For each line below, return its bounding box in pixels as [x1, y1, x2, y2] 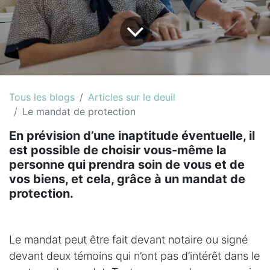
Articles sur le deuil [88, 90, 175, 103]
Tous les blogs [9, 90, 75, 103]
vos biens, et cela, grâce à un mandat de [9, 171, 245, 186]
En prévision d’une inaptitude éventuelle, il [9, 128, 255, 143]
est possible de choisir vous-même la [9, 142, 227, 157]
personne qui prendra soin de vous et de [9, 157, 245, 172]
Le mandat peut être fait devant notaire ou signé [9, 233, 248, 246]
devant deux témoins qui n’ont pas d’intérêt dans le [9, 249, 260, 262]
